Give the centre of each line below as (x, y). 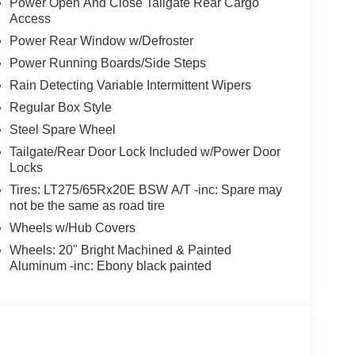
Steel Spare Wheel (62, 130)
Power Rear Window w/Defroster (101, 41)
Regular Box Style (60, 108)
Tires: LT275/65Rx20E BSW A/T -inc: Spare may (145, 190)
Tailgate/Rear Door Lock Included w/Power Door (145, 152)
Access (30, 19)
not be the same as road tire (87, 206)
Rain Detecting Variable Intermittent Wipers (130, 86)
